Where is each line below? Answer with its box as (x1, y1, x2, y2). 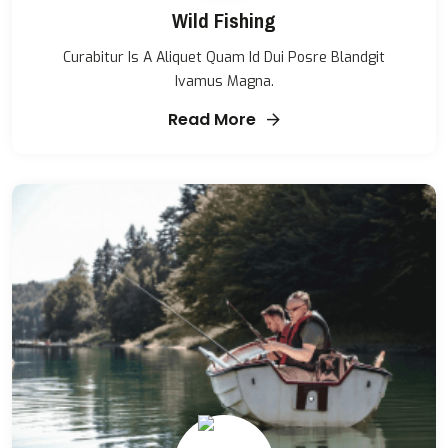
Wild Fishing (172, 2, 276, 41)
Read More (168, 108, 260, 132)
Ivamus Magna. (174, 72, 274, 92)
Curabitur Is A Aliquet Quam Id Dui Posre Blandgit (63, 48, 385, 68)
